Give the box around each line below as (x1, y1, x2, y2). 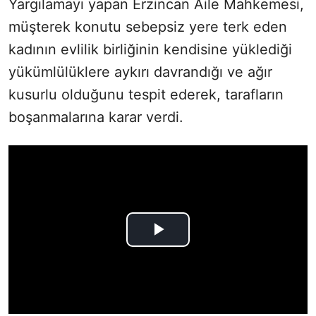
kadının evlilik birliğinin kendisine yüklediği (8, 41, 292, 59)
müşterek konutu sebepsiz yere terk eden (8, 18, 287, 36)
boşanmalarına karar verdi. (8, 109, 183, 126)
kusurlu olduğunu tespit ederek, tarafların (8, 86, 284, 104)
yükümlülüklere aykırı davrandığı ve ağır (8, 63, 272, 81)
